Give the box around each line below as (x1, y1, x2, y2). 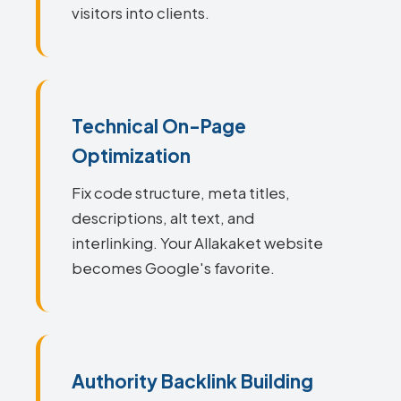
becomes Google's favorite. (72, 259, 275, 277)
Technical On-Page (72, 114, 246, 138)
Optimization (72, 143, 191, 167)
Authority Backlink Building (72, 369, 313, 393)
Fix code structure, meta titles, (72, 183, 290, 202)
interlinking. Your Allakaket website (72, 234, 323, 252)
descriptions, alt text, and (72, 209, 254, 227)
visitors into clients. (72, 4, 209, 22)
